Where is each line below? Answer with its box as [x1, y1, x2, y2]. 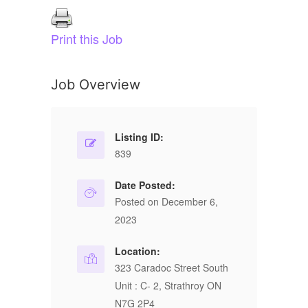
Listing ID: [115, 130, 164, 144]
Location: [115, 244, 160, 258]
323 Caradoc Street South [115, 261, 228, 274]
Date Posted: [115, 178, 175, 192]
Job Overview [51, 76, 140, 93]
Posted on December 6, [115, 195, 218, 208]
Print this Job [51, 30, 122, 47]
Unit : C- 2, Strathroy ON [115, 278, 221, 292]
